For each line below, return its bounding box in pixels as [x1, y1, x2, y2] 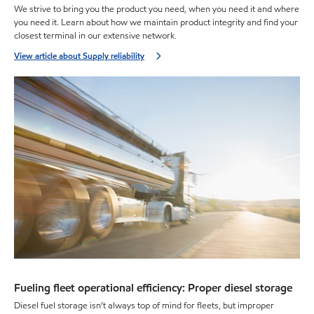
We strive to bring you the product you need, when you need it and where [14, 3, 299, 16]
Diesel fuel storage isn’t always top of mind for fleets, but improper [14, 299, 274, 312]
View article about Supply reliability [14, 50, 144, 62]
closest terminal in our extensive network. [14, 29, 177, 43]
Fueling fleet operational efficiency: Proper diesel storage [14, 280, 292, 296]
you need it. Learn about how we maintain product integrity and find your [14, 16, 298, 29]
